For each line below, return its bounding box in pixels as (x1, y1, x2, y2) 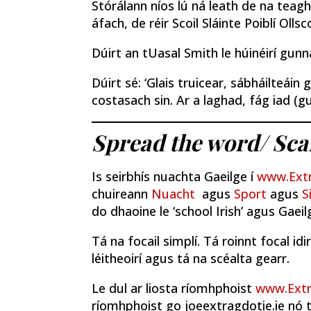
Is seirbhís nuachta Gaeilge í (92, 167, 257, 185)
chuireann (92, 185, 151, 202)
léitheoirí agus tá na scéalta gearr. (92, 249, 289, 267)
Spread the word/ (92, 126, 267, 157)
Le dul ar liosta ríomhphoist (92, 279, 255, 296)
